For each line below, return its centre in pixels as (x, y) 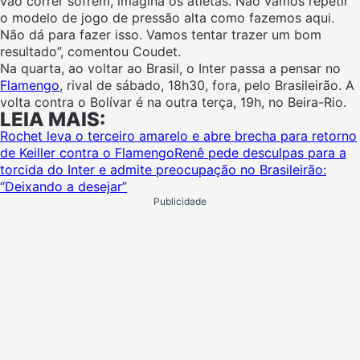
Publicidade (180, 201)
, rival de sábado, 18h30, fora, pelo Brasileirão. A (207, 85)
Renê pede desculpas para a (260, 152)
